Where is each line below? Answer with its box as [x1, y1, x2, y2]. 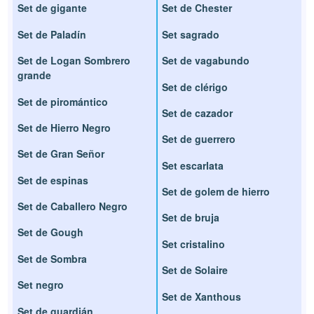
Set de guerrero [162, 132, 235, 146]
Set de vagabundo [162, 53, 250, 68]
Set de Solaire [162, 263, 228, 278]
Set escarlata [162, 158, 224, 172]
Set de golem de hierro [162, 184, 270, 199]
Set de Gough [18, 225, 84, 240]
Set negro [18, 278, 64, 292]
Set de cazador [162, 105, 233, 120]
